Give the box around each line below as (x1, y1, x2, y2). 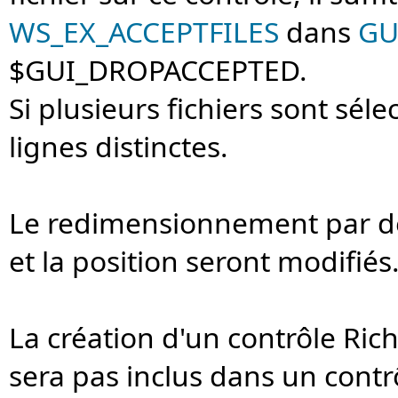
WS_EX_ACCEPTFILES (9, 12, 279, 51)
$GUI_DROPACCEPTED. (9, 51, 307, 89)
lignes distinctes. (9, 127, 228, 165)
